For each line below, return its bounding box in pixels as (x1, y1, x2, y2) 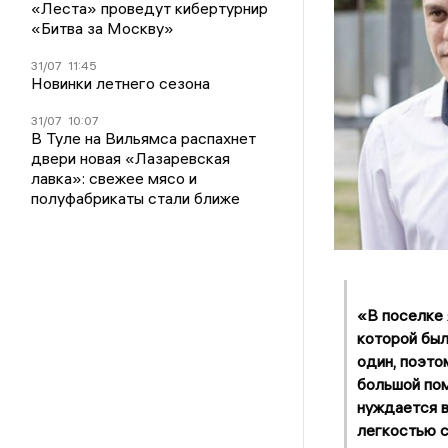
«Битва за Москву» (31, 18, 175, 39)
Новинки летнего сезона (31, 73, 211, 94)
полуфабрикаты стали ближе (31, 188, 241, 209)
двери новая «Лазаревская (31, 148, 231, 169)
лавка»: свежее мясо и (31, 168, 198, 189)
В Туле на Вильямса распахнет (31, 128, 257, 149)
